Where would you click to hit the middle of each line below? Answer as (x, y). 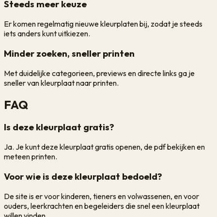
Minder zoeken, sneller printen (69, 53)
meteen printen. (31, 157)
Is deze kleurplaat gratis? (59, 127)
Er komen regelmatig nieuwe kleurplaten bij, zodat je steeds (103, 24)
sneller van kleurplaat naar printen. (61, 83)
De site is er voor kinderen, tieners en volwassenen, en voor (101, 196)
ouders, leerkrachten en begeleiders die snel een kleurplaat (102, 206)
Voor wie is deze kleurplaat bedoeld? (83, 176)
